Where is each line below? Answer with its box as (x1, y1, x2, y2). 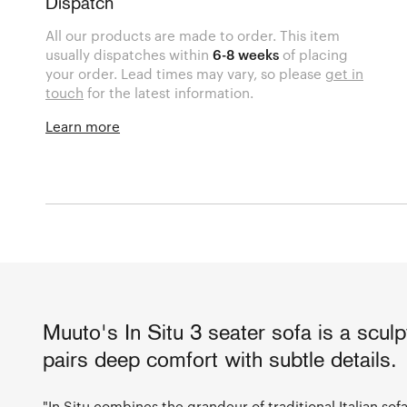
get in (325, 65, 364, 83)
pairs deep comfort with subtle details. (43, 351, 397, 372)
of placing (279, 46, 349, 64)
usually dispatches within (45, 46, 213, 64)
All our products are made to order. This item (45, 27, 341, 45)
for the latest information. (84, 84, 254, 102)
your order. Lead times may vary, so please (45, 65, 326, 83)
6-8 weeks (213, 46, 280, 64)
